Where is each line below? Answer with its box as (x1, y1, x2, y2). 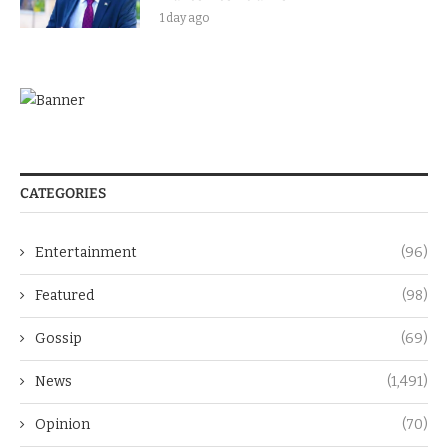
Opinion (35, 416, 90, 434)
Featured (35, 287, 94, 305)
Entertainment (35, 244, 137, 262)
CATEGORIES (20, 185, 106, 203)
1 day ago (160, 11, 209, 26)
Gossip (35, 330, 82, 348)
